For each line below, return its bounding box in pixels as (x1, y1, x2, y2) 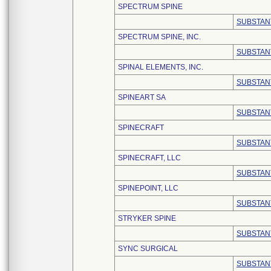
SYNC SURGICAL (118, 244, 178, 253)
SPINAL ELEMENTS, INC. (118, 63, 203, 71)
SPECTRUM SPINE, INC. (118, 33, 201, 41)
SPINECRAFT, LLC (118, 154, 181, 162)
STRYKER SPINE (118, 214, 176, 223)
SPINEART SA (118, 93, 166, 102)
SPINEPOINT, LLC (118, 184, 178, 192)
